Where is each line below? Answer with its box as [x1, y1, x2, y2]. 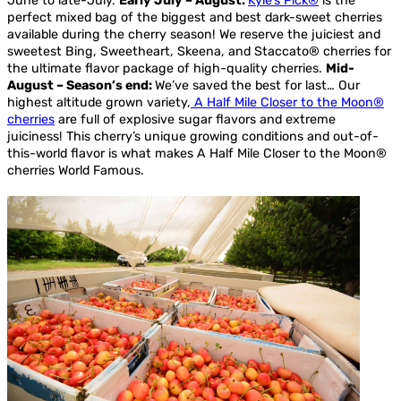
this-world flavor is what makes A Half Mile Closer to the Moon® [7, 145, 387, 161]
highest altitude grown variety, [7, 94, 191, 110]
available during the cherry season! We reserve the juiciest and [7, 26, 380, 42]
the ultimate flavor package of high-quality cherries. [7, 60, 326, 76]
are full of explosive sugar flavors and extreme [55, 111, 336, 127]
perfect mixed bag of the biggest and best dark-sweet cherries [7, 9, 382, 25]
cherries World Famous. [7, 162, 144, 178]
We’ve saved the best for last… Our [155, 77, 360, 93]
